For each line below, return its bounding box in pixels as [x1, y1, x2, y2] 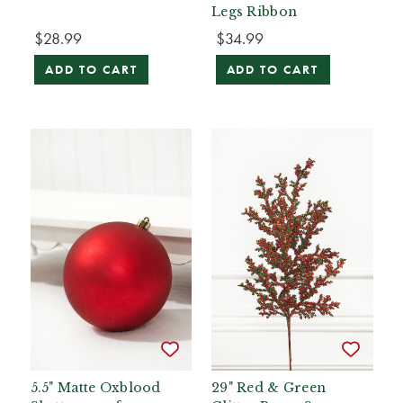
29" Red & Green [211, 380, 327, 397]
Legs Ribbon [211, 4, 298, 21]
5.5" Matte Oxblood [30, 380, 161, 397]
